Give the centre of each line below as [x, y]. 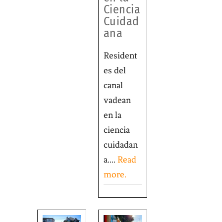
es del [114, 70]
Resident [120, 55]
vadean [117, 100]
